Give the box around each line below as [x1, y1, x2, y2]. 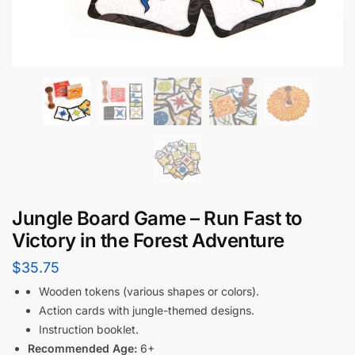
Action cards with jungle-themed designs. [39, 303, 254, 317]
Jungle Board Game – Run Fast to [12, 207, 303, 230]
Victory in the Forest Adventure [12, 229, 284, 252]
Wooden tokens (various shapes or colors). [39, 284, 259, 298]
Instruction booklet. [39, 323, 139, 336]
